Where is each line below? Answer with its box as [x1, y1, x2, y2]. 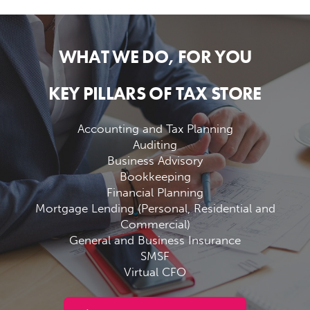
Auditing [133, 137, 177, 152]
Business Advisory [107, 153, 203, 167]
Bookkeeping [119, 169, 191, 183]
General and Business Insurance [69, 232, 241, 247]
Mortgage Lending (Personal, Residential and [35, 201, 275, 215]
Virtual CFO [124, 264, 186, 279]
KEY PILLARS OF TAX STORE [48, 81, 262, 105]
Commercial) [120, 217, 190, 231]
